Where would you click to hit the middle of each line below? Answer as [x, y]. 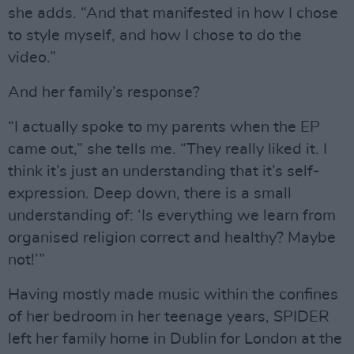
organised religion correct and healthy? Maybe [172, 237]
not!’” [26, 260]
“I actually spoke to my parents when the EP [164, 127]
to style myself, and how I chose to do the [155, 35]
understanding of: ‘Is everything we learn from [172, 215]
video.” [32, 57]
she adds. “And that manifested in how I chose [173, 13]
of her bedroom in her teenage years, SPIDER [169, 316]
